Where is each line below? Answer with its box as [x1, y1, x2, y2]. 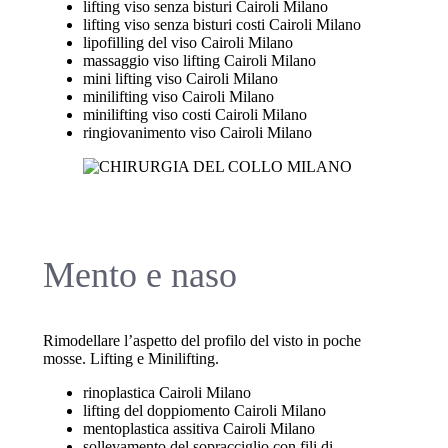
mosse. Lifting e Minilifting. [42, 350, 219, 368]
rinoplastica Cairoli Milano [82, 384, 251, 402]
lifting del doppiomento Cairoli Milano [82, 402, 326, 420]
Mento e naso [42, 255, 237, 296]
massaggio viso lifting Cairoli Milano [82, 52, 316, 70]
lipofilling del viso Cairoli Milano [82, 34, 293, 52]
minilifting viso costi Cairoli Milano [82, 106, 307, 124]
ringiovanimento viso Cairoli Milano [82, 124, 312, 142]
